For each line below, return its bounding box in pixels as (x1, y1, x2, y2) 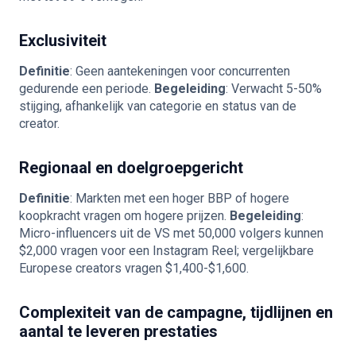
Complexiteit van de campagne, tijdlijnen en (19, 303, 333, 322)
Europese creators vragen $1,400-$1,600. (19, 261, 249, 276)
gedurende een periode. (19, 81, 154, 96)
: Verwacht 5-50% (226, 81, 322, 96)
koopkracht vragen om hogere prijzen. (19, 208, 230, 223)
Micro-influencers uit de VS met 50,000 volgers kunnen (19, 226, 323, 241)
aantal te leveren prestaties (19, 322, 218, 341)
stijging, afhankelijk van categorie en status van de (19, 99, 296, 114)
